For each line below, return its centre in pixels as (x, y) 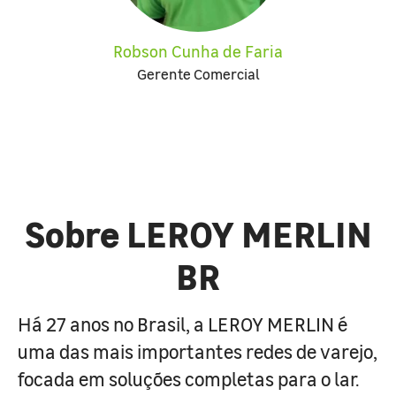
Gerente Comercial (198, 73)
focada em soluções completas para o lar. (188, 378)
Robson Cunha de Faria (198, 51)
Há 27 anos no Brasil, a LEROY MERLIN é (183, 324)
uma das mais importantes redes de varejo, (198, 351)
